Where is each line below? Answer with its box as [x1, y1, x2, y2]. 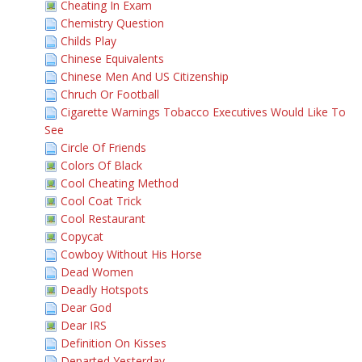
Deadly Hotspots [61, 282, 149, 297]
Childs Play [61, 33, 116, 48]
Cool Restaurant [61, 211, 145, 226]
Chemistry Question [61, 15, 164, 31]
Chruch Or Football [61, 86, 159, 102]
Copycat [61, 229, 103, 244]
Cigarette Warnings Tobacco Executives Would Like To [61, 104, 346, 120]
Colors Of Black [61, 158, 142, 173]
